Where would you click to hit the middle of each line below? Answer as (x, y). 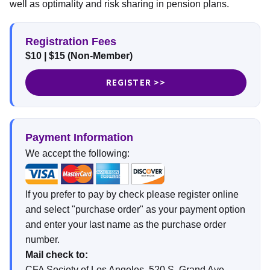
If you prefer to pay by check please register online (132, 194)
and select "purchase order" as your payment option (135, 209)
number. (42, 240)
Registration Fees (71, 42)
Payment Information (79, 137)
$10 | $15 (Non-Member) (79, 56)
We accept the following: (77, 153)
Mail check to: (57, 255)
